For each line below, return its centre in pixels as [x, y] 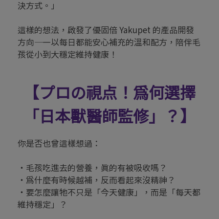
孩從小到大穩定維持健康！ [67, 54]
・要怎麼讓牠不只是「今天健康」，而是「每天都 [109, 192]
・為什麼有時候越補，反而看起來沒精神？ [97, 180]
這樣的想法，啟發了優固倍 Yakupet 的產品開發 [106, 30]
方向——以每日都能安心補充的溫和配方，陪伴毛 [109, 42]
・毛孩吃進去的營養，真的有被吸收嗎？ [92, 168]
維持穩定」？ [43, 204]
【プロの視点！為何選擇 [109, 92]
